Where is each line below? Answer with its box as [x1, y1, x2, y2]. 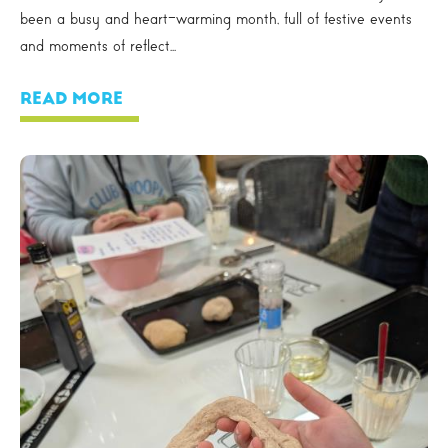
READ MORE [20, 89, 123, 109]
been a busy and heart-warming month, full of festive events [20, 9, 412, 29]
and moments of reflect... [20, 36, 176, 56]
